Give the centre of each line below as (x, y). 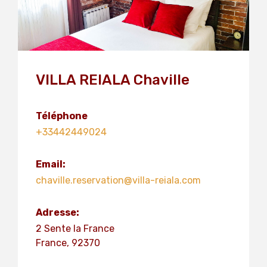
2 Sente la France (75, 229)
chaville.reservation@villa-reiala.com (118, 180)
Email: (51, 164)
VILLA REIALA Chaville (113, 80)
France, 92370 (68, 243)
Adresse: (58, 212)
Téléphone (62, 116)
